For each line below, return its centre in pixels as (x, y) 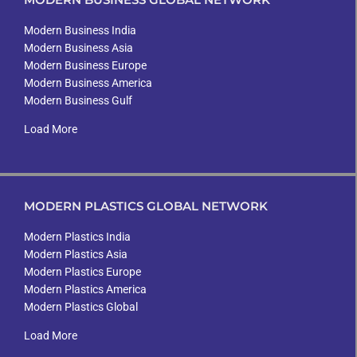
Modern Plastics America (85, 289)
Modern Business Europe (85, 65)
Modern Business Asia (78, 48)
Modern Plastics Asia (76, 254)
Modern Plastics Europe (82, 272)
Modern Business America (88, 83)
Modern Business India (80, 30)
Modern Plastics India (77, 237)
